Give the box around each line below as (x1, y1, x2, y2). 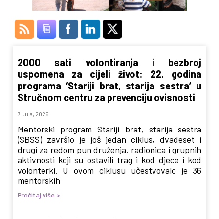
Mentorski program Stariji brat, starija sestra (17, 124, 202, 135)
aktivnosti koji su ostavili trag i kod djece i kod (17, 154, 202, 166)
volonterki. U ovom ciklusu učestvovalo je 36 (17, 165, 202, 176)
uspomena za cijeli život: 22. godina (17, 68, 202, 80)
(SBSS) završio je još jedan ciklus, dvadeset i (17, 134, 202, 145)
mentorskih (17, 175, 60, 186)
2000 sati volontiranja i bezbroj (17, 56, 202, 68)
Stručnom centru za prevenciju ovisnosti (17, 91, 195, 104)
